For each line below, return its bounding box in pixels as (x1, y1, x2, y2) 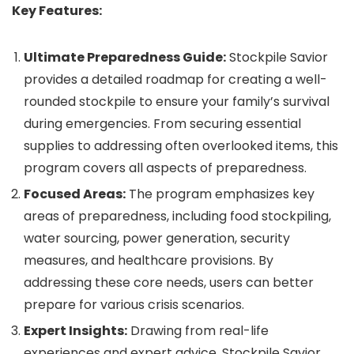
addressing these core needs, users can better (24, 273, 314, 292)
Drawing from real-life (127, 322, 269, 340)
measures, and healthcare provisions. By (24, 251, 273, 269)
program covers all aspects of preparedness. (24, 159, 307, 177)
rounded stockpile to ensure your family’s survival (24, 92, 330, 111)
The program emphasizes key (126, 185, 314, 203)
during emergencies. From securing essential (24, 115, 301, 133)
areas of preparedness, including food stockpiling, (24, 207, 331, 225)
